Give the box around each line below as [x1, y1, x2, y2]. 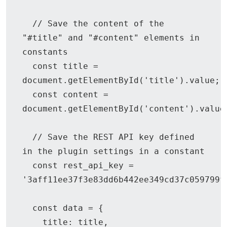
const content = [22, 89, 32, 99]
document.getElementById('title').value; [22, 75, 220, 85]
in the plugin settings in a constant [22, 146, 205, 156]
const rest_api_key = [22, 160, 32, 170]
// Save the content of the [22, 18, 32, 28]
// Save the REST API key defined [22, 132, 32, 142]
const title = [22, 61, 32, 71]
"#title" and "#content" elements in [22, 32, 200, 43]
